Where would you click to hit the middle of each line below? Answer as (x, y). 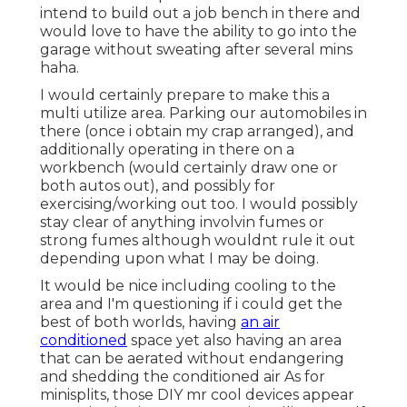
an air (260, 323)
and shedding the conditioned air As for (183, 377)
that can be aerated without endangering (192, 359)
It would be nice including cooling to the (188, 286)
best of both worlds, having (140, 323)
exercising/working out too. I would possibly (199, 204)
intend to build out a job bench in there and (200, 14)
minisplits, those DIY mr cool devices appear (197, 395)
